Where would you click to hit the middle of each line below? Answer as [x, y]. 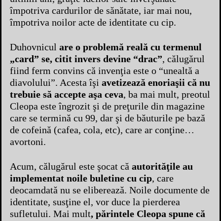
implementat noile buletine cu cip [81, 178]
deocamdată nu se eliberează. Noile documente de [110, 190]
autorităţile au [161, 166]
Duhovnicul [33, 47]
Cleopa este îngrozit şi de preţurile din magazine [107, 106]
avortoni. [28, 142]
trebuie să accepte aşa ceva [67, 94]
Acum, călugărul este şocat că [70, 166]
